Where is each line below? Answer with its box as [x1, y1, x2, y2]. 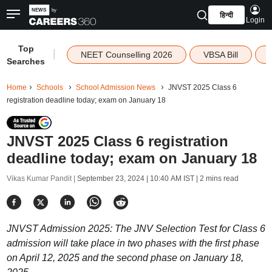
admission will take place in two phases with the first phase [6, 238, 259, 248]
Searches [7, 56, 46, 66]
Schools [36, 83, 63, 92]
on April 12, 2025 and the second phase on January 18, [6, 253, 243, 263]
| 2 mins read [194, 174, 239, 183]
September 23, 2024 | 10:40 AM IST [76, 174, 194, 183]
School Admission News [75, 83, 155, 92]
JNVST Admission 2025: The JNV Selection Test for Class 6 [6, 223, 265, 234]
